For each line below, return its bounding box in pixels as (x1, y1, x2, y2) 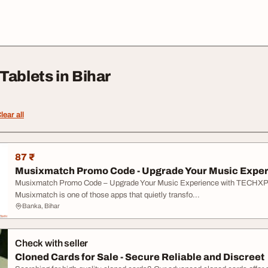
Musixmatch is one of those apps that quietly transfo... (15, 191, 200, 199)
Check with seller (15, 238, 89, 248)
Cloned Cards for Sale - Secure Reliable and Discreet (15, 252, 264, 262)
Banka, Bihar (22, 202, 60, 209)
